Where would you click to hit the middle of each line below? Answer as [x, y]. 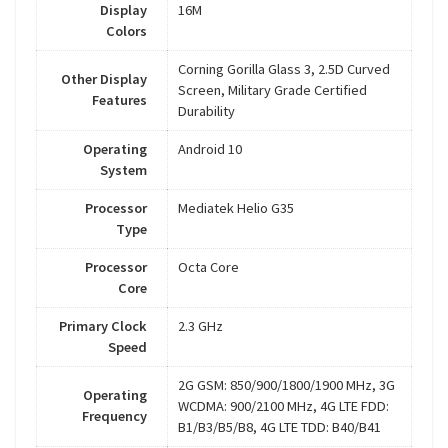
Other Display [104, 79]
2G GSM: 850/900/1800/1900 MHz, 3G [286, 385]
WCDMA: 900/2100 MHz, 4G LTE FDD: [283, 406]
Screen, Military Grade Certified [272, 90]
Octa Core [208, 267]
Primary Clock [103, 326]
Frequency [114, 416]
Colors [126, 31]
